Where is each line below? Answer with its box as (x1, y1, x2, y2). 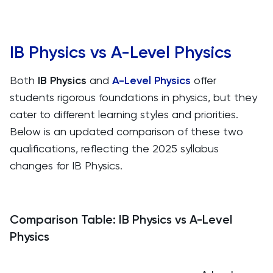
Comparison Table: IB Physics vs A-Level (10, 212, 232, 227)
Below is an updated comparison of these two (10, 125, 243, 138)
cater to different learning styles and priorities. (10, 108, 238, 121)
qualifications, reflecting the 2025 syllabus (10, 142, 219, 155)
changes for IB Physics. (10, 159, 122, 172)
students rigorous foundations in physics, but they (10, 91, 257, 104)
